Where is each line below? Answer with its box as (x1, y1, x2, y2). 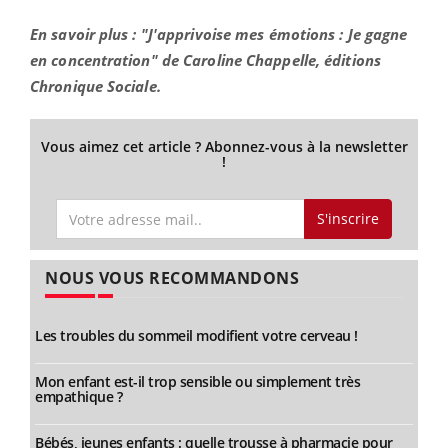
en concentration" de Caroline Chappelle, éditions (30, 49, 381, 70)
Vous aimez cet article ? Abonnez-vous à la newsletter (40, 136, 408, 156)
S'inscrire (316, 209, 379, 229)
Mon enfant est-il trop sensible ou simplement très (35, 372, 360, 392)
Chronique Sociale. (30, 75, 161, 96)
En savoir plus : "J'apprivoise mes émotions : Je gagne (30, 23, 408, 44)
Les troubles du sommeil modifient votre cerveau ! (35, 326, 358, 346)
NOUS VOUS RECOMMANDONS (45, 267, 299, 290)
